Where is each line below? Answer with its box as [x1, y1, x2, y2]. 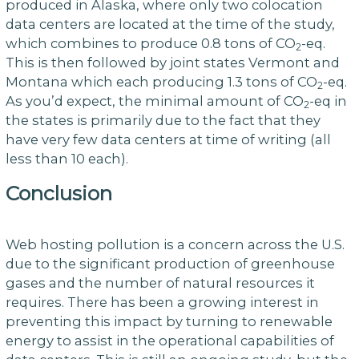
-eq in [309, 92, 347, 109]
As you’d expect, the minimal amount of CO [5, 92, 304, 109]
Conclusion [5, 181, 112, 206]
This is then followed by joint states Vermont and [5, 54, 340, 71]
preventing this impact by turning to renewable [5, 313, 333, 330]
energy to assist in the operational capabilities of [5, 333, 334, 349]
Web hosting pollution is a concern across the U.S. [5, 236, 345, 253]
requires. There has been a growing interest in [5, 294, 319, 311]
